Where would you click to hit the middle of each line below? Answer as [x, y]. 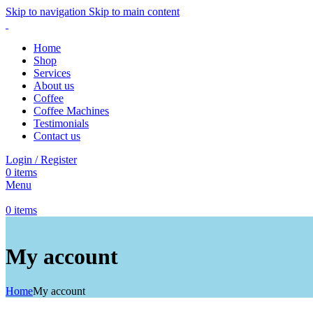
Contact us [57, 136]
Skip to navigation [47, 12]
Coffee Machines [71, 111]
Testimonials [61, 123]
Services [52, 73]
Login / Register [41, 160]
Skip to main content [134, 12]
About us [54, 86]
